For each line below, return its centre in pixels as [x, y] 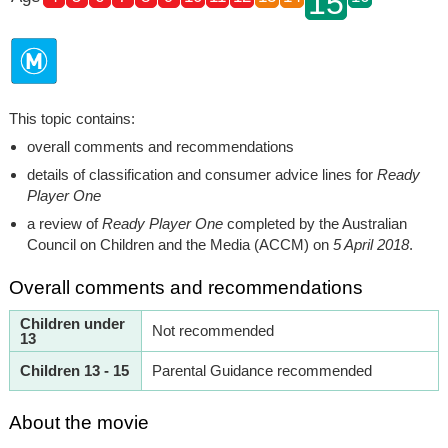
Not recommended [212, 330]
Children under [72, 323]
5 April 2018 [370, 244]
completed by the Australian [316, 223]
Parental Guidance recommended [261, 370]
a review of [64, 223]
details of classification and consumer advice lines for [201, 174]
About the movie [78, 422]
